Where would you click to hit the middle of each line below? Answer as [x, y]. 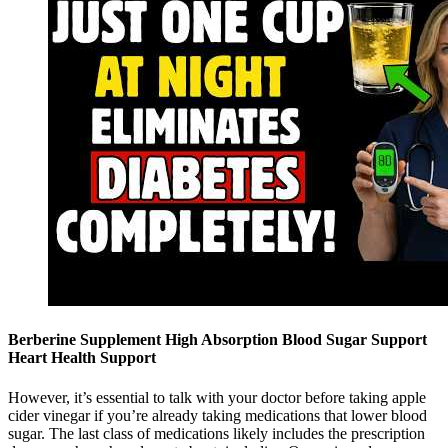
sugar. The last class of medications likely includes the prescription [216, 433]
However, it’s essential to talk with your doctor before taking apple [217, 397]
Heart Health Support [82, 358]
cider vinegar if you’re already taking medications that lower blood [217, 415]
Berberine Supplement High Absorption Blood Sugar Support [217, 340]
